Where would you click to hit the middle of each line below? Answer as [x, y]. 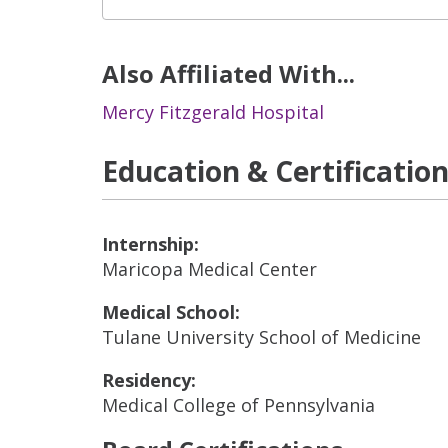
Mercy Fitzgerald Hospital [213, 112]
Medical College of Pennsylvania [238, 405]
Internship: [150, 244]
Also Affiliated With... [228, 73]
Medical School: [171, 312]
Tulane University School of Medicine [261, 337]
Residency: [149, 380]
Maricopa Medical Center [209, 269]
